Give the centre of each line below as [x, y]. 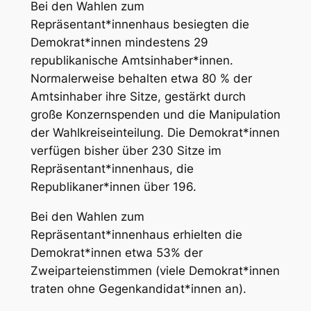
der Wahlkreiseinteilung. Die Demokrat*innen [155, 133]
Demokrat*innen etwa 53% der [116, 253]
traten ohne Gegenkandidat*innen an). [138, 289]
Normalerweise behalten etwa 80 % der [141, 79]
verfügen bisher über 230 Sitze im [126, 151]
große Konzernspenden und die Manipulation [155, 115]
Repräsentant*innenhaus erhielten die [136, 235]
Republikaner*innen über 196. [113, 187]
